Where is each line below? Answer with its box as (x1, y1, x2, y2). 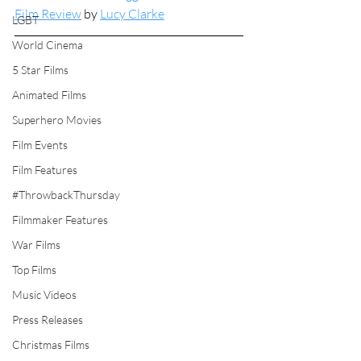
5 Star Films (12, 63, 68, 77)
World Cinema (12, 38, 83, 52)
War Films (12, 238, 60, 251)
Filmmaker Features (12, 213, 108, 226)
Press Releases (12, 313, 83, 326)
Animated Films (12, 88, 86, 102)
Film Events (12, 138, 68, 151)
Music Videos (12, 288, 77, 301)
